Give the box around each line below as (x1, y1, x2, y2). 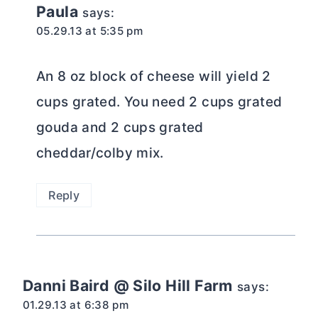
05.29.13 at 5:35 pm (36, 23, 143, 38)
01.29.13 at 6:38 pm (23, 297, 129, 312)
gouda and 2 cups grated (36, 119, 204, 136)
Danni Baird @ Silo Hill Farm (23, 275, 233, 295)
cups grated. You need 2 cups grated (36, 94, 283, 111)
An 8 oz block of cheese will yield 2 (36, 68, 271, 85)
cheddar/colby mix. (36, 145, 164, 162)
